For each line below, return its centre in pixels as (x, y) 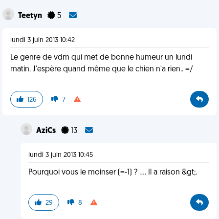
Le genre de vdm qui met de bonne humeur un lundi (101, 58)
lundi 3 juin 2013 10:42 (43, 40)
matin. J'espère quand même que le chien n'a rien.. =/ (102, 69)
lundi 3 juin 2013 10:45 (60, 155)
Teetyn (31, 16)
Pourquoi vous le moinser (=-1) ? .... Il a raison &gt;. (112, 173)
